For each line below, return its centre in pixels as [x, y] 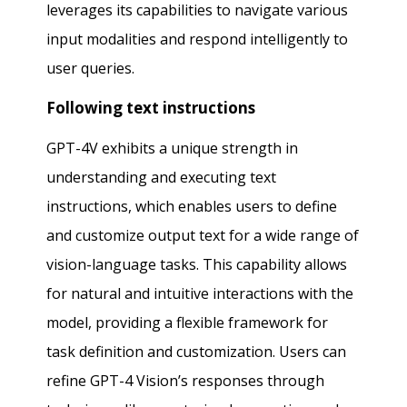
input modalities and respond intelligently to [198, 39]
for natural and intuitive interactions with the [200, 293]
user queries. [91, 68]
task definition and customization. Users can [197, 351]
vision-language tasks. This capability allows [197, 264]
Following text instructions [151, 107]
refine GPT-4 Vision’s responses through [186, 380]
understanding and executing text [162, 177]
